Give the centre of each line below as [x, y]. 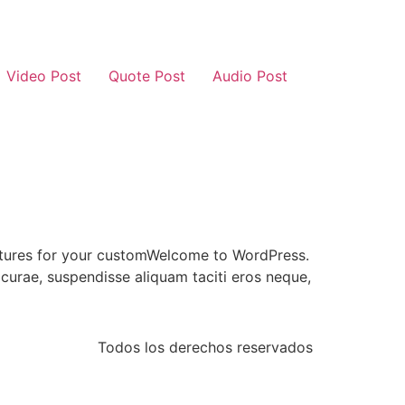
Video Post [44, 76]
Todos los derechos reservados [205, 348]
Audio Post [250, 76]
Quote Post [147, 76]
